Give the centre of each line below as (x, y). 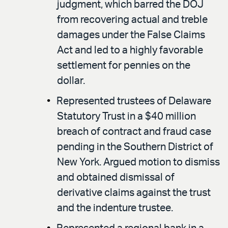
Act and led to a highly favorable (130, 51)
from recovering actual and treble (132, 20)
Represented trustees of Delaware (134, 102)
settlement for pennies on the (124, 66)
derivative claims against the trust (134, 193)
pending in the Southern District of (135, 147)
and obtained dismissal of (116, 178)
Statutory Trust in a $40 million (126, 117)
